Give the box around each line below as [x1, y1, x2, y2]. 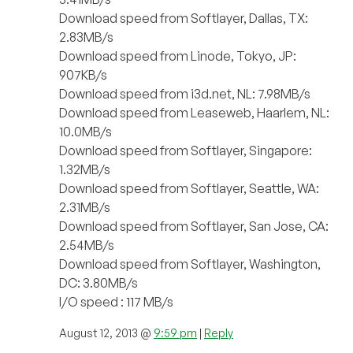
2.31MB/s [59, 199, 110, 215]
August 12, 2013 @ [59, 325, 154, 340]
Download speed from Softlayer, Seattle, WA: [59, 180, 319, 196]
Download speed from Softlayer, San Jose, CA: [59, 217, 329, 234]
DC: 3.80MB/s [59, 274, 138, 291]
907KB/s [59, 66, 107, 83]
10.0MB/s [59, 123, 112, 139]
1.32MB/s [59, 161, 110, 177]
